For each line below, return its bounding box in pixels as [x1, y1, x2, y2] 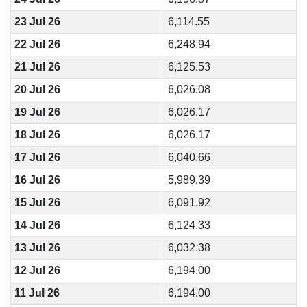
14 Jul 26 [14, 219, 60, 231]
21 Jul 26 [14, 61, 60, 73]
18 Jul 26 [14, 129, 60, 140]
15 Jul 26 [14, 197, 60, 208]
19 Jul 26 [14, 106, 60, 118]
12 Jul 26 [14, 265, 60, 276]
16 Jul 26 [14, 174, 60, 186]
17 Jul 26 [14, 151, 60, 163]
